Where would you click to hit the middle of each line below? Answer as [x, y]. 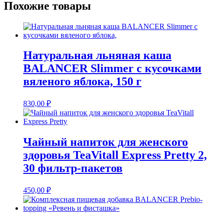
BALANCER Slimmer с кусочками [112, 69]
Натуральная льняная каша [97, 55]
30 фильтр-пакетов [73, 168]
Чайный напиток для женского [106, 142]
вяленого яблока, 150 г [82, 82]
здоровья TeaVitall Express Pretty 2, [115, 155]
